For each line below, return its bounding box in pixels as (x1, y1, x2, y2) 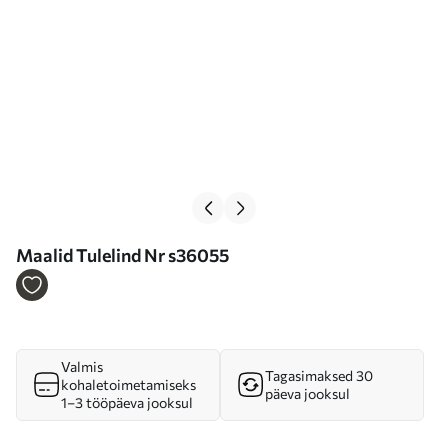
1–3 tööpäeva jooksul (61, 394, 193, 411)
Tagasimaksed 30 (265, 367, 373, 384)
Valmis (61, 358, 103, 375)
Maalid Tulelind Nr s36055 (16, 244, 229, 266)
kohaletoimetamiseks (61, 376, 196, 393)
